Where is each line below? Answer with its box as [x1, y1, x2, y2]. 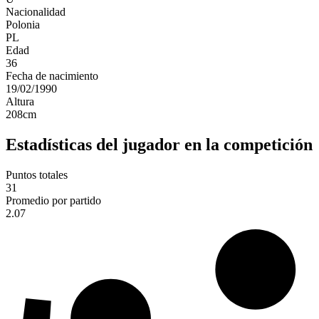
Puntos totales [6, 169, 68, 182]
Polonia [6, 19, 40, 31]
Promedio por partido [6, 194, 101, 207]
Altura [6, 95, 34, 108]
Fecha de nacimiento [6, 70, 98, 83]
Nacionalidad [6, 6, 66, 19]
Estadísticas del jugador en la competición [6, 135, 313, 155]
